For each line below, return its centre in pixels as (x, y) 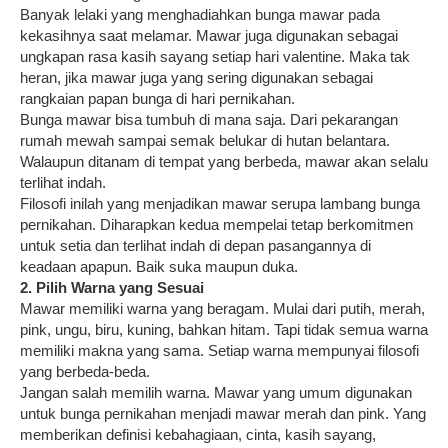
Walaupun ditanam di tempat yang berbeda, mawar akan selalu (224, 161)
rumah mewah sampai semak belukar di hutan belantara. (205, 140)
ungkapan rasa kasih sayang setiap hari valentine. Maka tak (215, 56)
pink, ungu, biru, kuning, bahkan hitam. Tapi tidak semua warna (224, 329)
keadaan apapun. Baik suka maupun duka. (159, 266)
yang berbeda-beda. (85, 371)
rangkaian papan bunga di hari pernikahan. (157, 98)
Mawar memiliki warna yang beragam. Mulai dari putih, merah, (222, 308)
